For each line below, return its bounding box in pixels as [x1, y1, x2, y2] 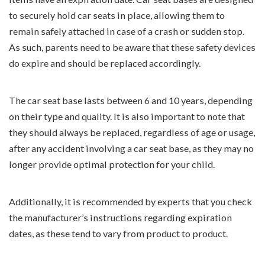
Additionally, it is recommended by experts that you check [9, 195, 252, 207]
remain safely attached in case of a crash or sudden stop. [9, 25, 244, 37]
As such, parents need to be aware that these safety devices [9, 41, 256, 53]
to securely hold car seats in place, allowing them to [9, 9, 225, 21]
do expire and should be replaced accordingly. [9, 57, 201, 69]
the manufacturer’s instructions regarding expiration [9, 211, 232, 223]
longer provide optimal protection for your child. [9, 158, 215, 170]
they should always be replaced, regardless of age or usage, [9, 126, 255, 138]
